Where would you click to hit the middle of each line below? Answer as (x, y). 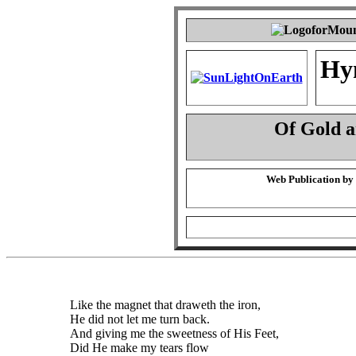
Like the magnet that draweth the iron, (165, 305)
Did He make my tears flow (139, 348)
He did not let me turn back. (140, 319)
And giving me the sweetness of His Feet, (174, 333)
